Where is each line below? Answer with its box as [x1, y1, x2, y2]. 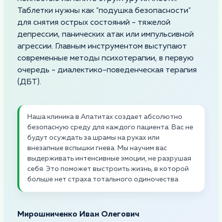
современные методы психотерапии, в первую [17, 54, 194, 62]
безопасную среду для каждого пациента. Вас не [27, 123, 193, 131]
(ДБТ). [17, 78, 41, 86]
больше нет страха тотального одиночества [27, 175, 178, 183]
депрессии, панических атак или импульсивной [17, 30, 194, 39]
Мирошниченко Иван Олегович [17, 210, 139, 219]
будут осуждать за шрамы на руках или [27, 134, 160, 141]
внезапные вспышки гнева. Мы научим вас [27, 144, 167, 152]
